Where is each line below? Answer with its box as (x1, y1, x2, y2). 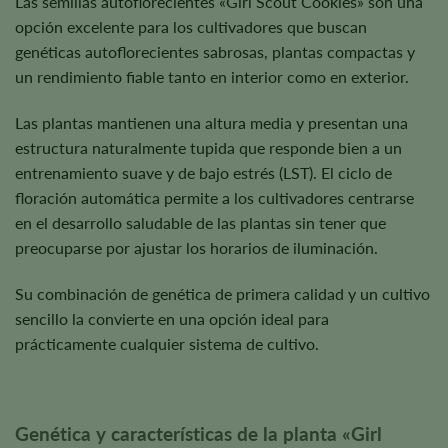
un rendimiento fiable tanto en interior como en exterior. (15, 67, 409, 87)
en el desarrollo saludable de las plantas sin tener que (15, 212, 386, 232)
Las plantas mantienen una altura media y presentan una (15, 112, 408, 132)
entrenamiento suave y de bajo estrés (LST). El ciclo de (15, 162, 392, 182)
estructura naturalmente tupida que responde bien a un (15, 137, 402, 157)
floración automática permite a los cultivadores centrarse (15, 187, 414, 207)
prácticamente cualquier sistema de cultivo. (15, 333, 319, 353)
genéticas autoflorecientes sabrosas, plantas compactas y (15, 42, 415, 62)
